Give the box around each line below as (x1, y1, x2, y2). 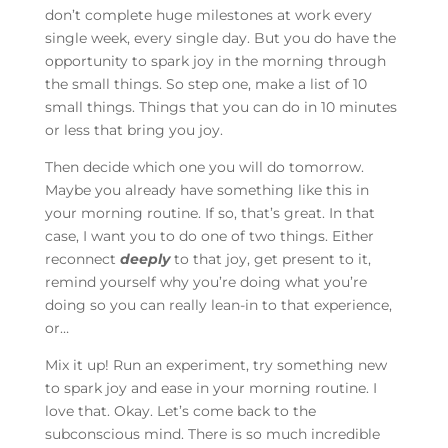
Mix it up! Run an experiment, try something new (44, 356, 387, 375)
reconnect (44, 250, 120, 269)
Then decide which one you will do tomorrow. (44, 158, 364, 177)
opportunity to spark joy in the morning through (44, 52, 386, 71)
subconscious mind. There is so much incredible (44, 425, 380, 444)
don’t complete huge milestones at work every (44, 6, 372, 25)
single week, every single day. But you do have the (44, 29, 396, 48)
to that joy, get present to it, (169, 250, 371, 269)
